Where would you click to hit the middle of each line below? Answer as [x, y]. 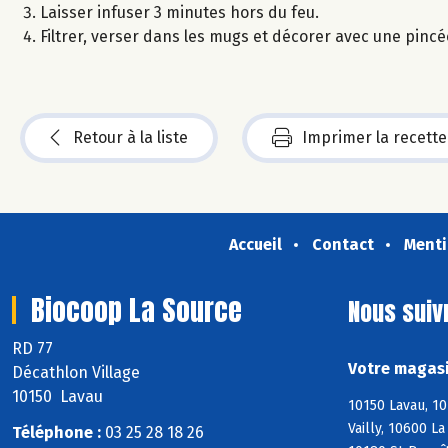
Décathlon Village [76, 372]
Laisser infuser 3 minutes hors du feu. [179, 12]
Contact [342, 244]
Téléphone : [56, 433]
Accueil [255, 244]
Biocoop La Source [136, 309]
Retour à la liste [130, 137]
